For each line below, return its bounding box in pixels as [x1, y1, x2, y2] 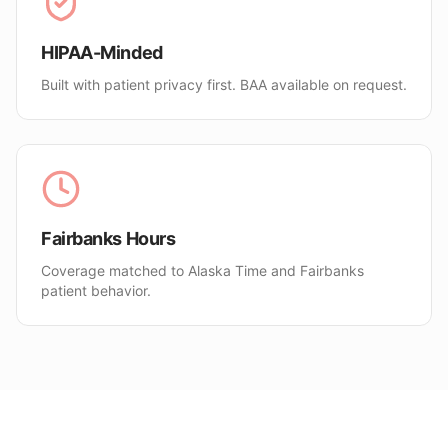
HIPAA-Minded [41, 42, 163, 63]
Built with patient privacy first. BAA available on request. [41, 76, 407, 93]
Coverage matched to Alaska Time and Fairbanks [41, 262, 364, 279]
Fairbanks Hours [41, 228, 176, 249]
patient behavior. [41, 282, 151, 299]
